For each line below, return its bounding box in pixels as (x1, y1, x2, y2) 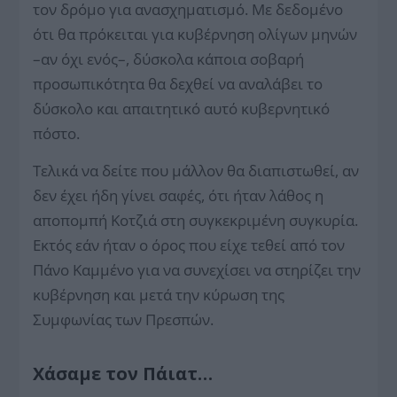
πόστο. (33, 123, 81, 144)
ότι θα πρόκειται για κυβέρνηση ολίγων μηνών (33, 24, 358, 44)
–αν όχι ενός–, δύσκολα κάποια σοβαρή (33, 49, 305, 69)
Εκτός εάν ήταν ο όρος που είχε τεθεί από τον (33, 235, 346, 255)
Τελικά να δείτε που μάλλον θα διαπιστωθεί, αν (33, 160, 360, 181)
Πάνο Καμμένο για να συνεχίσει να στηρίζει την (33, 260, 362, 280)
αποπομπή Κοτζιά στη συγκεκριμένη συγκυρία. (33, 210, 359, 230)
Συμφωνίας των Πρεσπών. (33, 309, 214, 330)
